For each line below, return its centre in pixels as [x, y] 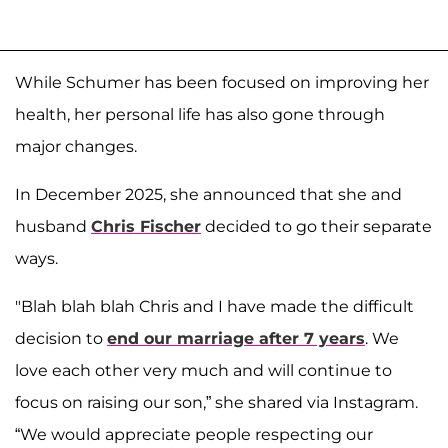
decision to [61, 339]
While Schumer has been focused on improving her [222, 83]
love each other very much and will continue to [203, 371]
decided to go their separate [316, 227]
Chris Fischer [146, 227]
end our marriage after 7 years [236, 339]
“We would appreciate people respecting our [194, 435]
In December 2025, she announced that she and [208, 195]
